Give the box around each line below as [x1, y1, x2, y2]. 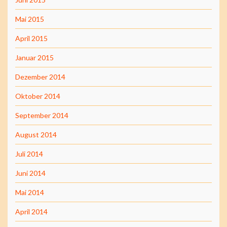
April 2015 [15, 33, 48, 43]
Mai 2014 [15, 187, 44, 197]
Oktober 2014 [15, 91, 60, 100]
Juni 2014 [15, 168, 46, 177]
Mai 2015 [15, 14, 44, 23]
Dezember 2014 [15, 72, 65, 81]
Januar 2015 [15, 53, 54, 62]
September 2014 [15, 110, 68, 120]
